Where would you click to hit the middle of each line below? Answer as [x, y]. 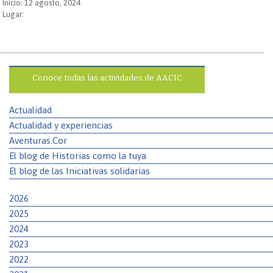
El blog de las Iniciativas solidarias [80, 171]
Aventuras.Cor [38, 141]
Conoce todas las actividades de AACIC [107, 78]
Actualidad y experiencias [61, 126]
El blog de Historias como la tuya [78, 156]
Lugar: [13, 15]
